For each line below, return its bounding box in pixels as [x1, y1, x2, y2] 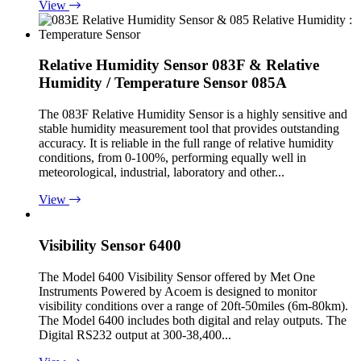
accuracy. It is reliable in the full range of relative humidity [39, 136, 334, 151]
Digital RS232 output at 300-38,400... [39, 327, 231, 342]
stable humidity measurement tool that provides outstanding [39, 122, 339, 136]
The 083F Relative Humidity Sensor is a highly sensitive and [39, 107, 347, 122]
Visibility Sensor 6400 [39, 236, 181, 254]
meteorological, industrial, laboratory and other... [39, 165, 284, 180]
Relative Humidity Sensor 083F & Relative [39, 56, 319, 74]
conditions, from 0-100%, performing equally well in [39, 151, 306, 165]
